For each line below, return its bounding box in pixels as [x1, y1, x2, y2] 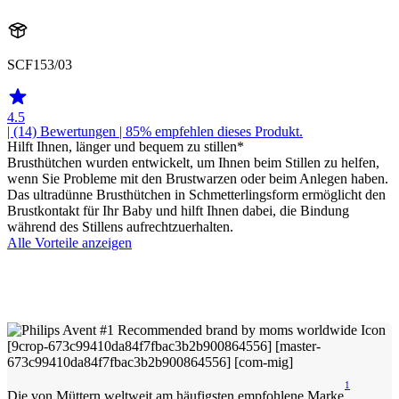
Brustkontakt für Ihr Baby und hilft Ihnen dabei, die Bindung [7, 203, 349, 219]
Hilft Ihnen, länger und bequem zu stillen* [7, 139, 244, 155]
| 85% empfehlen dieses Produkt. [116, 124, 303, 140]
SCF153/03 [7, 57, 72, 73]
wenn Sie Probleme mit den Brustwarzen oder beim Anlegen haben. [7, 171, 388, 187]
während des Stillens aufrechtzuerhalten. [7, 219, 233, 235]
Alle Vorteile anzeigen [7, 235, 132, 251]
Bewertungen [40, 124, 116, 140]
